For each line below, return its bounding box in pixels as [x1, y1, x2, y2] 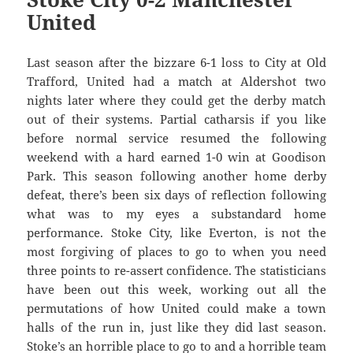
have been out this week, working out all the [27, 281, 326, 298]
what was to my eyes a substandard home [27, 206, 326, 222]
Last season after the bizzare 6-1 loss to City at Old [27, 54, 326, 71]
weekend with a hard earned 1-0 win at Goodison [27, 149, 326, 165]
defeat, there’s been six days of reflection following [27, 187, 326, 203]
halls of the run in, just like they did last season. [27, 319, 326, 336]
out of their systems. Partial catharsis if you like [27, 111, 326, 128]
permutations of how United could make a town [27, 300, 326, 317]
